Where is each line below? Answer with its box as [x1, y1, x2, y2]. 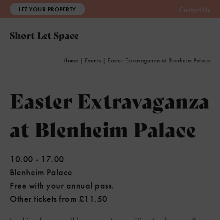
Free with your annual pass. [10, 180, 114, 191]
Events [84, 56, 101, 64]
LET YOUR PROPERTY [19, 5, 76, 13]
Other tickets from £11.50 [10, 193, 108, 204]
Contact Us [179, 5, 210, 14]
